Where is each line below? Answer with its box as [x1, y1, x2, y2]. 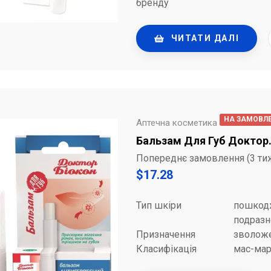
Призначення [136, 229, 195, 241]
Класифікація [136, 243, 197, 255]
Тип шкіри [136, 200, 181, 212]
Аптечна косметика [136, 117, 217, 129]
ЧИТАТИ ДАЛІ [171, 33, 240, 43]
